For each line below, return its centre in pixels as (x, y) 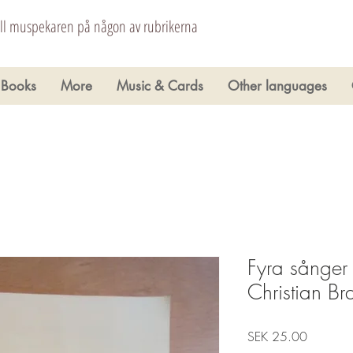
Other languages (277, 86)
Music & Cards (160, 86)
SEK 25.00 (277, 337)
